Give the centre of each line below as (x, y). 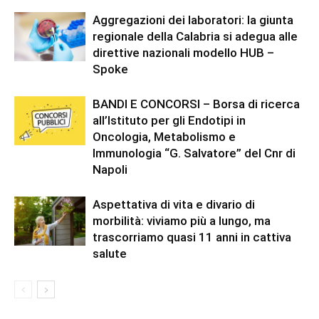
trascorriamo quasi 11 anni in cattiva (192, 237)
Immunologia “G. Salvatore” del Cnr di (194, 153)
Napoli (110, 169)
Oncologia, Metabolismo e (164, 137)
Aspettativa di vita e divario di (174, 204)
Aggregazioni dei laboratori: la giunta (193, 20)
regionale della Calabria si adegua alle (195, 36)
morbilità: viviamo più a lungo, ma (182, 221)
